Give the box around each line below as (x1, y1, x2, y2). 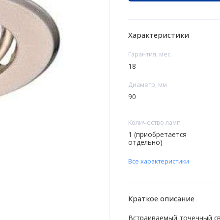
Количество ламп (128, 117, 181, 127)
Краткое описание (128, 193, 194, 204)
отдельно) (128, 137, 163, 147)
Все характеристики (128, 156, 189, 165)
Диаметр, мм (128, 80, 167, 89)
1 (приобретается (128, 129, 187, 139)
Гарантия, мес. (128, 49, 172, 58)
